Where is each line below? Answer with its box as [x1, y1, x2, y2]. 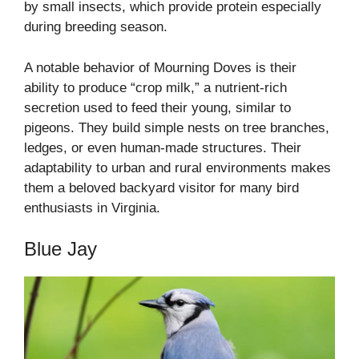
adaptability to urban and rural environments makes [24, 159, 331, 175]
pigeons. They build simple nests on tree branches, [24, 119, 329, 135]
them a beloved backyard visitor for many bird [24, 179, 299, 196]
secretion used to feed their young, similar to [24, 99, 291, 115]
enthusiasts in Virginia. [24, 200, 160, 216]
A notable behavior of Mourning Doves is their [24, 59, 296, 75]
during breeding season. [24, 19, 167, 35]
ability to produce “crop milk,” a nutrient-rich [24, 79, 287, 95]
